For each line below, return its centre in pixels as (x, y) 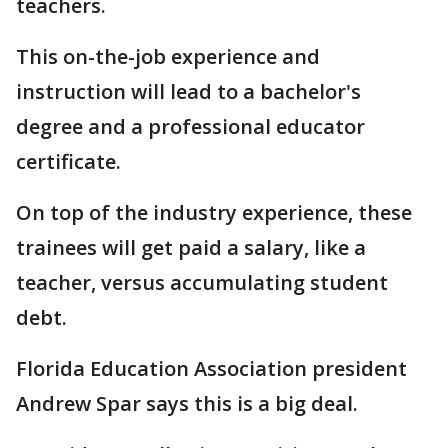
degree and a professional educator (190, 126)
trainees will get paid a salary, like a (191, 247)
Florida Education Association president (211, 368)
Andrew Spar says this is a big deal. (187, 403)
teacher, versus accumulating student (202, 282)
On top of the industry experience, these (214, 212)
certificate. (68, 161)
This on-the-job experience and (168, 56)
